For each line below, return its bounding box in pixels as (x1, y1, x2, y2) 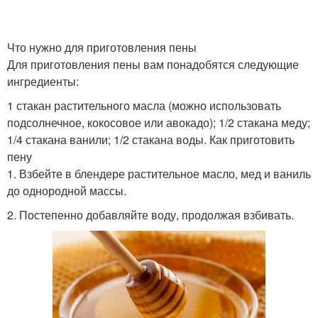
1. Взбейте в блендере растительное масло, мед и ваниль (7, 165, 311, 182)
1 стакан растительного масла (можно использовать (7, 97, 281, 114)
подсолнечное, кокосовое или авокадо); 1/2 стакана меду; (7, 114, 310, 131)
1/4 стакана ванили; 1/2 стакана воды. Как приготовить (7, 131, 295, 148)
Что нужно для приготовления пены (7, 39, 197, 55)
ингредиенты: (7, 73, 79, 89)
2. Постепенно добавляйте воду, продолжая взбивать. (7, 207, 294, 223)
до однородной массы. (7, 182, 126, 199)
